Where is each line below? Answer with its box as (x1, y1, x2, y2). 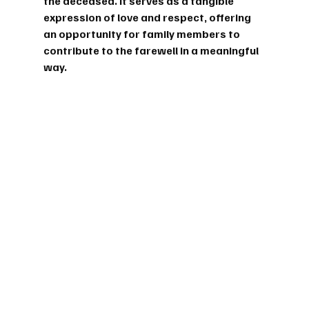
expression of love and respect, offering (43, 10, 253, 24)
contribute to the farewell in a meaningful (43, 43, 261, 57)
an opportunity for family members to (43, 26, 242, 41)
